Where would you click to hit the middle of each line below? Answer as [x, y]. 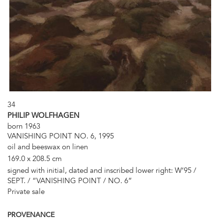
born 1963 [24, 126]
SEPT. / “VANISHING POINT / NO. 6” [70, 180]
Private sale [26, 191]
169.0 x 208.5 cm [35, 158]
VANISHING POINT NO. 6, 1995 [61, 136]
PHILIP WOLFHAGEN [43, 115]
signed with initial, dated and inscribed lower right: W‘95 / [102, 170]
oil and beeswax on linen [48, 147]
